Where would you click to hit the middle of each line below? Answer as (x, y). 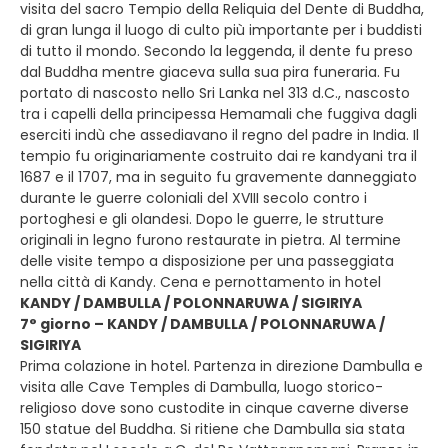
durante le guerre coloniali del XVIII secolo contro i (193, 198)
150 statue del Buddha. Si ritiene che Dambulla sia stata (212, 429)
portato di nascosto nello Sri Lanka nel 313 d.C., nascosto (215, 93)
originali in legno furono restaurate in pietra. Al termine (210, 240)
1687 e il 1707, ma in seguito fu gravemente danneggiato (218, 177)
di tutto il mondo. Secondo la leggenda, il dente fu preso (216, 51)
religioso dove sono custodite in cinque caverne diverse (214, 408)
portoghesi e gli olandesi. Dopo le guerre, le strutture (202, 219)
